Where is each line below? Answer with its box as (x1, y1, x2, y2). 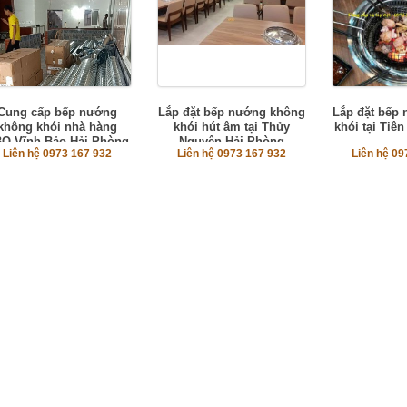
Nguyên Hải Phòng (179, 134, 285, 149)
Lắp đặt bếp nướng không (158, 105, 306, 120)
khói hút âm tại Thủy (174, 120, 291, 134)
